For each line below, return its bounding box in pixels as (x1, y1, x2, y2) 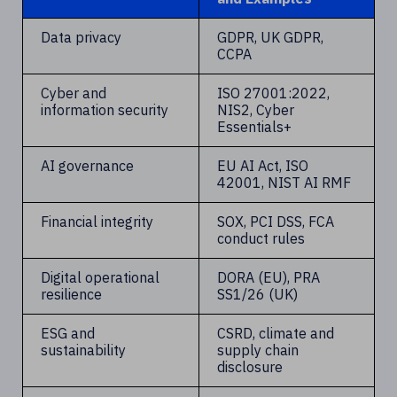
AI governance (41, 157, 134, 175)
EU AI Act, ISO (217, 157, 308, 175)
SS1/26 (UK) (217, 285, 298, 303)
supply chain (217, 341, 299, 359)
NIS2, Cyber (217, 101, 294, 119)
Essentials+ (217, 118, 292, 136)
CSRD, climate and (217, 324, 334, 342)
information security (41, 101, 168, 119)
